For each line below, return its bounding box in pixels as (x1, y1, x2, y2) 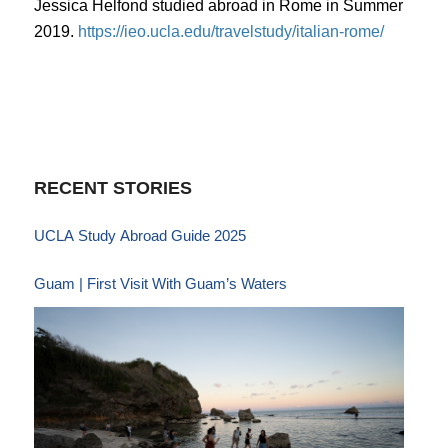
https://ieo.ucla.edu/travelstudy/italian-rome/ (77, 22, 388, 40)
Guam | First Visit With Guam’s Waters (240, 275, 287, 293)
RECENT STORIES (33, 178, 192, 199)
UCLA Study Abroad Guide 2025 (33, 227, 246, 245)
